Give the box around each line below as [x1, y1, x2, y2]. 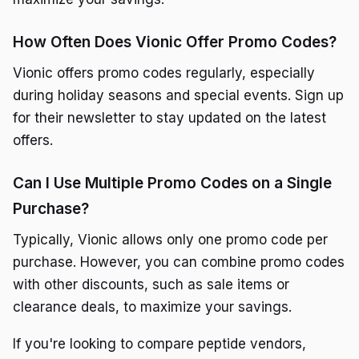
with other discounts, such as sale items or [13, 276, 289, 293]
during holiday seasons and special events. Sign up [13, 87, 344, 104]
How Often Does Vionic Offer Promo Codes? [13, 33, 337, 52]
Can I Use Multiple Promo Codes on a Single [13, 174, 332, 193]
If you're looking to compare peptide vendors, [13, 335, 306, 352]
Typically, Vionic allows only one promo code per [13, 232, 328, 248]
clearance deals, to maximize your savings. [13, 299, 292, 316]
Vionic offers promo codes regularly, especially [13, 65, 315, 82]
